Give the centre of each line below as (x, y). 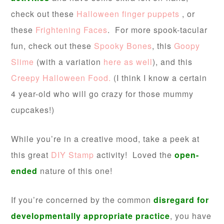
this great (31, 155)
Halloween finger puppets (129, 14)
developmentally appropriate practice (91, 216)
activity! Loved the (136, 155)
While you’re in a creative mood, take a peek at (105, 139)
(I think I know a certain (160, 78)
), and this (173, 62)
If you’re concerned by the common (82, 200)
